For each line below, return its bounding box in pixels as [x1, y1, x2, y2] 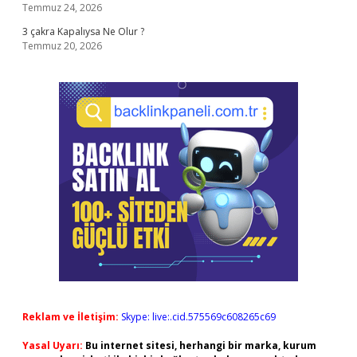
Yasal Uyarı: [22, 339, 83, 352]
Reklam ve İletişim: [22, 310, 119, 324]
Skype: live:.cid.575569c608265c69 [121, 310, 276, 324]
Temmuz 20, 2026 [22, 39, 102, 53]
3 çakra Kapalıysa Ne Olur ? [22, 25, 144, 38]
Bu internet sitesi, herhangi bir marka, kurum [85, 339, 316, 352]
